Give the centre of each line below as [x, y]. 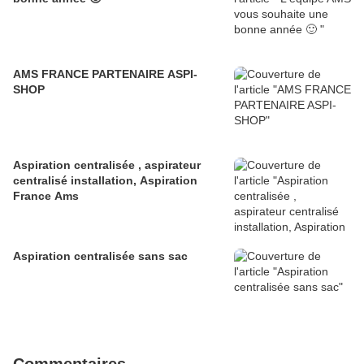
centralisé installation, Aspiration [105, 181]
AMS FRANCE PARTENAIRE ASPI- [105, 74]
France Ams [46, 196]
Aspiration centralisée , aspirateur [107, 165]
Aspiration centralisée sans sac [100, 256]
